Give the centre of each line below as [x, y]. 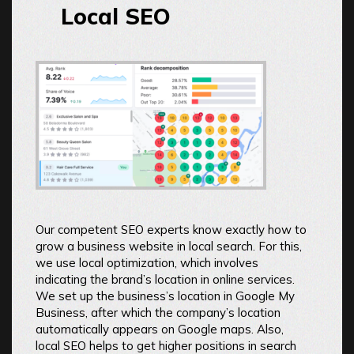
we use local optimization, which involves [147, 263]
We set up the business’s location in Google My [165, 296]
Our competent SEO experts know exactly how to [171, 230]
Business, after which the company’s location [158, 313]
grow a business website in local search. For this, [169, 247]
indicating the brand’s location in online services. [165, 280]
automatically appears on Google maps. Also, [160, 330]
